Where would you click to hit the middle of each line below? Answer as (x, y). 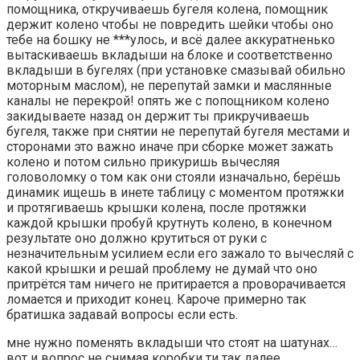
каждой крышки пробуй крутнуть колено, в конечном (169, 223)
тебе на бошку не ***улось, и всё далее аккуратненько (171, 39)
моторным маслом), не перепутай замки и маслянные (169, 85)
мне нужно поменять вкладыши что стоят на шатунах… (172, 342)
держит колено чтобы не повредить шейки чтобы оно (170, 24)
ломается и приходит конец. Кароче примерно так (156, 299)
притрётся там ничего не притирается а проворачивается (176, 284)
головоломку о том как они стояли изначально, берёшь (174, 177)
